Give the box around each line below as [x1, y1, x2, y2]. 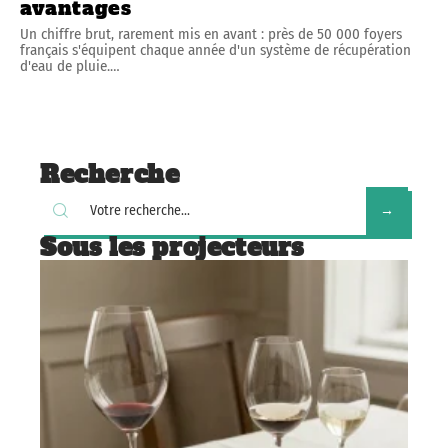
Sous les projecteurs [40, 230, 304, 264]
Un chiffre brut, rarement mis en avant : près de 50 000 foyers [20, 24, 402, 43]
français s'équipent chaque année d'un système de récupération [20, 40, 411, 59]
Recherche [40, 157, 180, 191]
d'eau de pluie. [20, 56, 110, 75]
